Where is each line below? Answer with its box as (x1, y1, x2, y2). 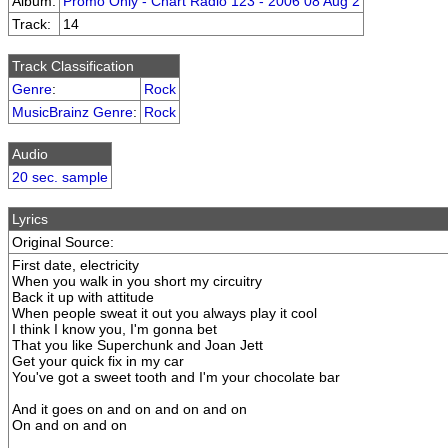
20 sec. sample (12, 169, 108, 185)
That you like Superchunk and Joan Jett (12, 337, 263, 353)
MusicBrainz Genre (12, 104, 133, 120)
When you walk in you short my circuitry (12, 273, 262, 289)
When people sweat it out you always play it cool (12, 305, 317, 321)
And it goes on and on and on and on (12, 401, 247, 417)
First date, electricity (12, 257, 139, 273)
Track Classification (12, 58, 134, 74)
